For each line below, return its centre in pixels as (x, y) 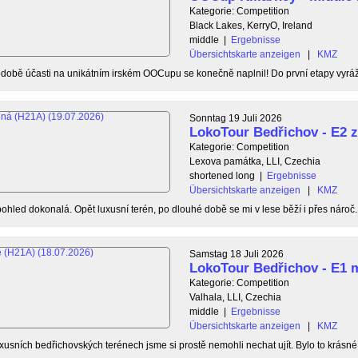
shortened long (222, 175)
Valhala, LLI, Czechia (235, 297)
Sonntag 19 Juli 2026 (236, 118)
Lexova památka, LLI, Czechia (255, 161)
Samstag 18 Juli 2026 (237, 254)
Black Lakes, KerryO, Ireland (251, 25)
